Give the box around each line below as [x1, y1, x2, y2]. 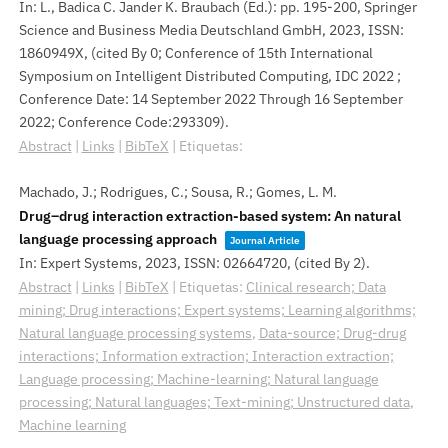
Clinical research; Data [245, 278, 386, 296]
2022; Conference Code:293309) [18, 113, 225, 131]
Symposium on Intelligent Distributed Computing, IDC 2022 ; [18, 67, 401, 85]
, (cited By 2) [286, 254, 366, 272]
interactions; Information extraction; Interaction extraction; [18, 347, 394, 365]
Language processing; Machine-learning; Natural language [18, 370, 379, 388]
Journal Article [229, 234, 300, 247]
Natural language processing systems [18, 324, 252, 342]
